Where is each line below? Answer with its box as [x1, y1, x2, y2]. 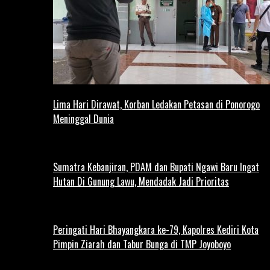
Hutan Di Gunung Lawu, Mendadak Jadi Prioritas [53, 174, 229, 189]
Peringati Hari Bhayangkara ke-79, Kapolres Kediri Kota [53, 222, 259, 237]
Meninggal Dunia [53, 111, 114, 126]
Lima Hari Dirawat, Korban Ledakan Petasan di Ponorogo [53, 96, 260, 111]
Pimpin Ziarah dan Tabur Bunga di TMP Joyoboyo [53, 236, 231, 251]
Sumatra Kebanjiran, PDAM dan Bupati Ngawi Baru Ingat [53, 159, 259, 174]
